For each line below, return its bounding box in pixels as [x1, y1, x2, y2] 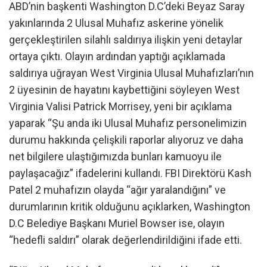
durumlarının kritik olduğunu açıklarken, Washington [9, 200, 250, 213]
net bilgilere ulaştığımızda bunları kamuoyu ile [9, 150, 222, 163]
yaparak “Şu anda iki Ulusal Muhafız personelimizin [9, 116, 247, 129]
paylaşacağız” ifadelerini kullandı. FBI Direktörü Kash [9, 166, 252, 179]
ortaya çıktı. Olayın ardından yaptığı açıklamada [9, 49, 225, 63]
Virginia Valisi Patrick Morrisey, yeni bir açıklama [9, 100, 232, 113]
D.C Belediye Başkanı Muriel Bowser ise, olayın [9, 216, 225, 229]
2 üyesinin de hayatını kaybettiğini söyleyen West [9, 83, 240, 96]
